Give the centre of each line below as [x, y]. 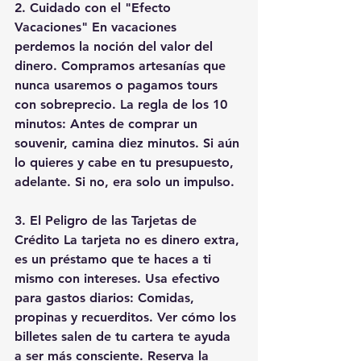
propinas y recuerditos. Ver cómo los [127, 317]
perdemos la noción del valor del [116, 46]
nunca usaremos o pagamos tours [118, 85]
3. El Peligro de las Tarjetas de [108, 220]
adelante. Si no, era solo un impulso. [127, 182]
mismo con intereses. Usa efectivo [119, 278]
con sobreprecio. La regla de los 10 [123, 104]
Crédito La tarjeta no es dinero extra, [129, 240]
